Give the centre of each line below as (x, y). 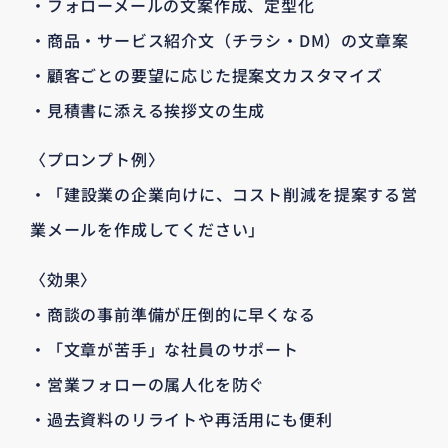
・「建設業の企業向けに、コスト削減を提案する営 (224, 194)
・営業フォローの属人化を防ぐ (148, 383)
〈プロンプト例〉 (97, 159)
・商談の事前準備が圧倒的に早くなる (173, 313)
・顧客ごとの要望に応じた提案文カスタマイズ (206, 74)
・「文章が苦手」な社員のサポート (164, 348)
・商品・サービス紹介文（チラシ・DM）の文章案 (219, 39)
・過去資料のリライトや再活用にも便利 (181, 418)
